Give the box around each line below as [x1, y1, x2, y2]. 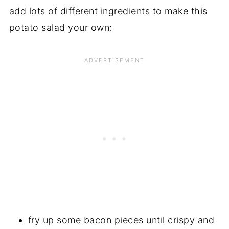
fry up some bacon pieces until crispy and [28, 214, 215, 225]
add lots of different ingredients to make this [9, 5, 208, 16]
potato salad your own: [9, 21, 112, 33]
